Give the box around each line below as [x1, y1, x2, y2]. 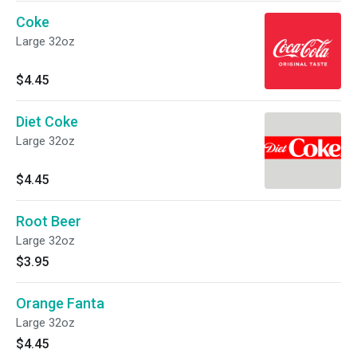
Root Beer [16, 213, 81, 229]
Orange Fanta [16, 295, 104, 312]
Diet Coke [16, 113, 78, 130]
